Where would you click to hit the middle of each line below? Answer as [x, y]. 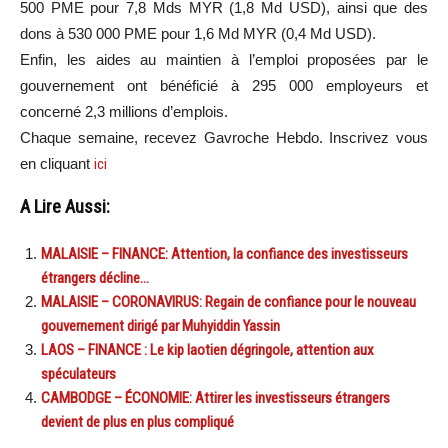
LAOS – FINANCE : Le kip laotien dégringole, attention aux [207, 349]
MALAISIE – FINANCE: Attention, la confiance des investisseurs [224, 253]
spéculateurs [78, 373]
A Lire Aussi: [65, 206]
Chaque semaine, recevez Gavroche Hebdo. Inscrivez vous [224, 137]
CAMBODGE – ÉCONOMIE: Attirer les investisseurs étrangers [215, 397]
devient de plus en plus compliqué [137, 421]
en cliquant [57, 163]
